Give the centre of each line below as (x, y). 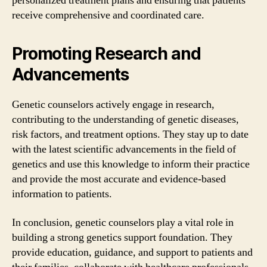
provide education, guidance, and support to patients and (132, 252)
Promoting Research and (106, 54)
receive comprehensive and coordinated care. (108, 15)
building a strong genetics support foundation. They (122, 237)
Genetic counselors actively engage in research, (113, 105)
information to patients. (62, 194)
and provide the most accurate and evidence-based (119, 179)
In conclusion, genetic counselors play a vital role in (123, 222)
